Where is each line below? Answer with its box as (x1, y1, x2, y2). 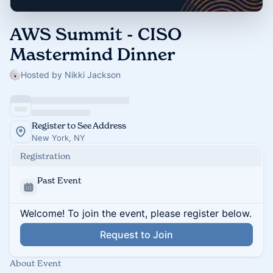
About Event (10, 258, 62, 268)
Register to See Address (32, 120, 126, 130)
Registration (20, 151, 71, 161)
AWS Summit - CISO (10, 24, 182, 45)
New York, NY (32, 133, 85, 143)
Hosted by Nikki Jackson (21, 69, 121, 80)
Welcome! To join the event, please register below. (20, 207, 252, 219)
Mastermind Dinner (10, 44, 175, 65)
